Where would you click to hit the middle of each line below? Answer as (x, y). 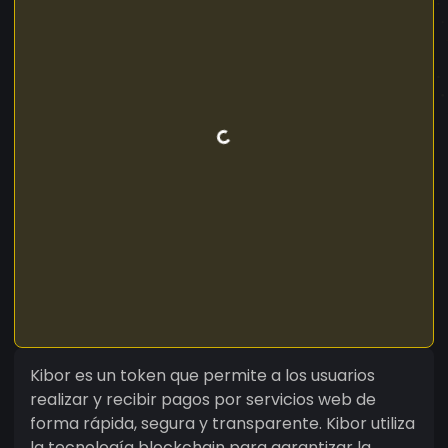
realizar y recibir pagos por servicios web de (203, 399)
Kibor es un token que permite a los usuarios (202, 375)
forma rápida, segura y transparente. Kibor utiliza (222, 423)
